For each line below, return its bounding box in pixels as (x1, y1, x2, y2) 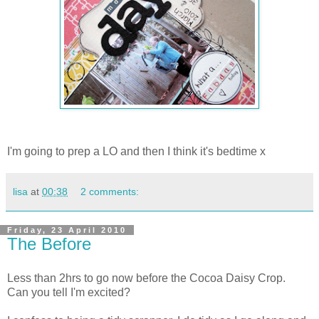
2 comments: (80, 185, 140, 197)
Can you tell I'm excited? (7, 286, 130, 298)
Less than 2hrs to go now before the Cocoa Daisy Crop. (7, 271, 286, 284)
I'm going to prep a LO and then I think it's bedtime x (7, 145, 266, 157)
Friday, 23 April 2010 (7, 225, 127, 234)
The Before (7, 234, 91, 253)
